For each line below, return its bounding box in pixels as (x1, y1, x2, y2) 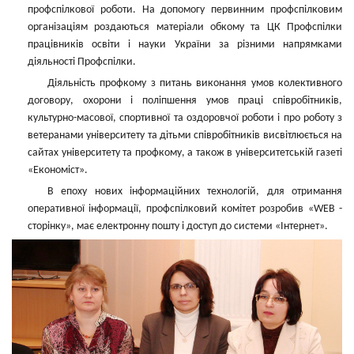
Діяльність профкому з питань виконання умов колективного (47, 77, 342, 89)
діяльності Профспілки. (28, 56, 136, 68)
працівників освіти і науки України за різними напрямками (28, 39, 342, 51)
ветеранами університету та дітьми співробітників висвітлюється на (28, 130, 342, 141)
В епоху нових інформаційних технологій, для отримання (47, 186, 342, 198)
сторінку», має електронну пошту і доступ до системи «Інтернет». (28, 220, 328, 232)
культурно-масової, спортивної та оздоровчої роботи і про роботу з (28, 112, 342, 124)
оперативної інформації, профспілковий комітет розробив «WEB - (28, 203, 342, 215)
